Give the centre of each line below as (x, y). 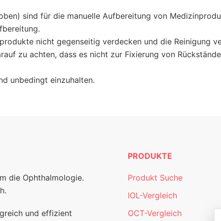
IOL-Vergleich (152, 195)
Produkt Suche (155, 178)
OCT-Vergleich (155, 213)
